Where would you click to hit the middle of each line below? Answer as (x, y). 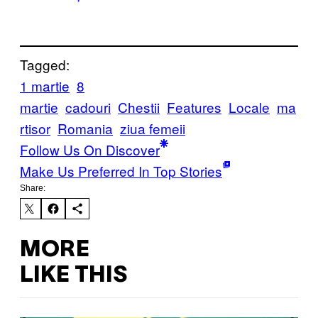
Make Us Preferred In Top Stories (121, 170)
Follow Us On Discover (90, 149)
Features (194, 106)
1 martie (45, 85)
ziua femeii (153, 128)
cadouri (88, 106)
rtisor (35, 128)
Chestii (139, 106)
